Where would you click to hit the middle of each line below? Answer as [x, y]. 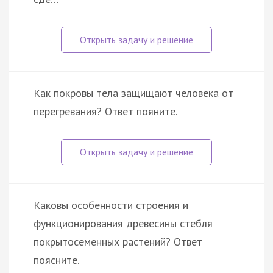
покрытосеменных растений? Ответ [118, 241]
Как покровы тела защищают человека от [133, 93]
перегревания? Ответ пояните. [105, 111]
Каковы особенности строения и [111, 205]
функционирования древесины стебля [123, 223]
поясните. [56, 260]
